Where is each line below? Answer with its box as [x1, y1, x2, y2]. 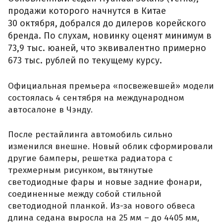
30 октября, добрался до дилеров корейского [8, 18, 206, 29]
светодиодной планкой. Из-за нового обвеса [8, 200, 195, 211]
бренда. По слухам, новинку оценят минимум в [8, 30, 212, 42]
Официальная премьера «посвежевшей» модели [8, 81, 214, 92]
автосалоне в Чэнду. [8, 105, 93, 115]
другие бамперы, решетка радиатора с [8, 153, 172, 164]
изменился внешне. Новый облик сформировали [8, 141, 213, 152]
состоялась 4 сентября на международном [8, 93, 184, 104]
